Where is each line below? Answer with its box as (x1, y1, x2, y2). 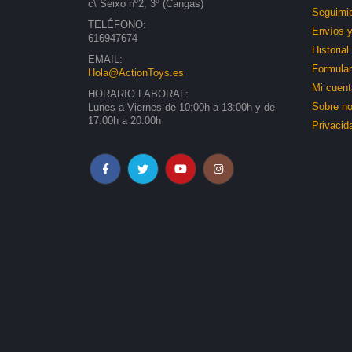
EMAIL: (88, 54, 123, 66)
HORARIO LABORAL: (88, 89, 189, 101)
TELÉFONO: (88, 20, 146, 31)
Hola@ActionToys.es (88, 68, 184, 79)
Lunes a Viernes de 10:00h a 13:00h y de (88, 102, 275, 114)
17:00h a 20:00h (88, 115, 161, 127)
